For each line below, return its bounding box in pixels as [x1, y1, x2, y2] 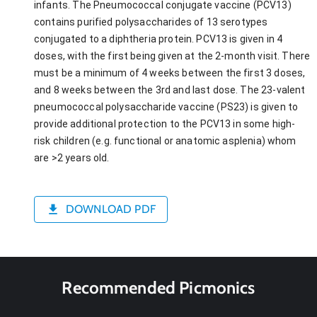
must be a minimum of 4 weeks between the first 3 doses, [34, 67, 306, 79]
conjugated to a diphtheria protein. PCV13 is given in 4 [34, 33, 283, 45]
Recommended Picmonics [62, 277, 255, 298]
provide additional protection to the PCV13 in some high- [34, 117, 296, 129]
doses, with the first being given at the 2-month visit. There [34, 50, 311, 62]
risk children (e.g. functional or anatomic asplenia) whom [34, 134, 296, 146]
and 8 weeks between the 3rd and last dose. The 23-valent [34, 83, 306, 96]
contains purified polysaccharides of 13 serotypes [34, 16, 268, 28]
